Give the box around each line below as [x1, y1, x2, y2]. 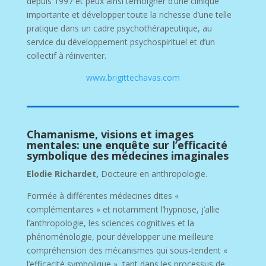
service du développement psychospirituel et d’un [26, 36, 215, 47]
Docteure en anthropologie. [98, 167, 207, 179]
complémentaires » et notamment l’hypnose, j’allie [26, 203, 220, 215]
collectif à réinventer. [26, 49, 106, 61]
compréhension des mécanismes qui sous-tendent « [26, 244, 227, 256]
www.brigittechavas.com [85, 71, 180, 83]
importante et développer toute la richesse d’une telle [26, 8, 232, 20]
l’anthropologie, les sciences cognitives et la [26, 217, 194, 229]
